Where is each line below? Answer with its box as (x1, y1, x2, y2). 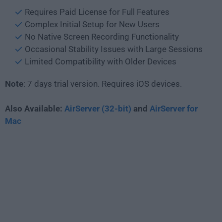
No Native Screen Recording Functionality (25, 31, 179, 42)
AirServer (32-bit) (64, 103, 131, 113)
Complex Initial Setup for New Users (25, 19, 160, 29)
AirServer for (150, 103, 198, 113)
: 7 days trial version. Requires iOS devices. (23, 78, 182, 89)
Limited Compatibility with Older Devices (25, 56, 176, 66)
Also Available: (5, 103, 64, 113)
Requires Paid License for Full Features (25, 6, 169, 17)
